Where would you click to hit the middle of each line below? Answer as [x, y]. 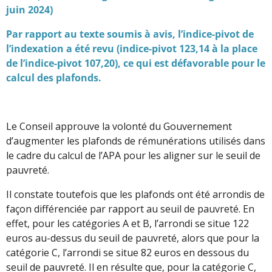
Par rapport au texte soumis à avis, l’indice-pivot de [130, 34]
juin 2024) [29, 9]
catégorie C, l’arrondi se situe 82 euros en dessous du [127, 252]
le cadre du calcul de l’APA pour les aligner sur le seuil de [133, 155]
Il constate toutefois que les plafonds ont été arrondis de [135, 194]
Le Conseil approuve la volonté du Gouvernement [119, 126]
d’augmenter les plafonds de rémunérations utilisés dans [136, 141]
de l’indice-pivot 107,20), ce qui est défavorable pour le [136, 63]
